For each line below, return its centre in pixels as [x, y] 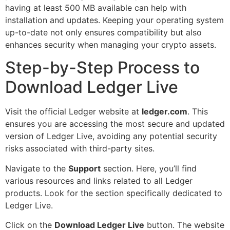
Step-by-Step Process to [102, 68]
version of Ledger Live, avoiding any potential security [111, 136]
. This [198, 112]
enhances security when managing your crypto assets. [111, 44]
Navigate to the [37, 168]
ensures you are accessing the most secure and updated [115, 124]
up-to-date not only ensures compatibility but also [103, 32]
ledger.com [165, 112]
